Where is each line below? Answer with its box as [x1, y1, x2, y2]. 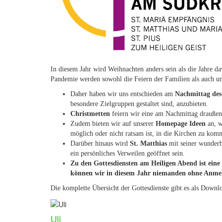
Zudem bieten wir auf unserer [70, 120, 156, 127]
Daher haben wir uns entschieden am [70, 90, 175, 98]
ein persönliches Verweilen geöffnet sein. [70, 150, 185, 157]
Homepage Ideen [156, 120, 206, 127]
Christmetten [70, 110, 110, 117]
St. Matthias [130, 140, 167, 147]
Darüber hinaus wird [70, 140, 130, 147]
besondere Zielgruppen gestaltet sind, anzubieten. [70, 100, 208, 108]
